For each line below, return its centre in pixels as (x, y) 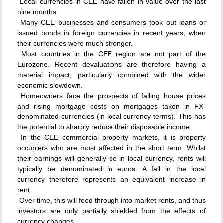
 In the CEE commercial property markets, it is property (111, 137)
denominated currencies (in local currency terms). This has (111, 116)
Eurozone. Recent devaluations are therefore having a (111, 64)
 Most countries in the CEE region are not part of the (111, 54)
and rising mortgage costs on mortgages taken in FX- (111, 106)
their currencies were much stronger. (75, 43)
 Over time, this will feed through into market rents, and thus (111, 200)
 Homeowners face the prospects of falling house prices (111, 96)
